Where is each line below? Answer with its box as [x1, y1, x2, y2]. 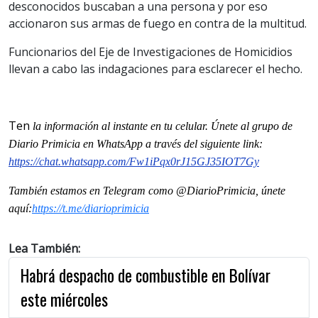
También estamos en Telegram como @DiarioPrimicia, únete [9, 184, 285, 197]
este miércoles [21, 287, 111, 312]
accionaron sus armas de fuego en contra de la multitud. [9, 15, 307, 31]
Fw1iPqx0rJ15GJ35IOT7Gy [129, 155, 259, 168]
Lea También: [9, 240, 80, 256]
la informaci [30, 119, 87, 132]
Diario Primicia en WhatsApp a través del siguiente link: [9, 137, 263, 150]
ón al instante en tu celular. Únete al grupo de [87, 119, 292, 132]
